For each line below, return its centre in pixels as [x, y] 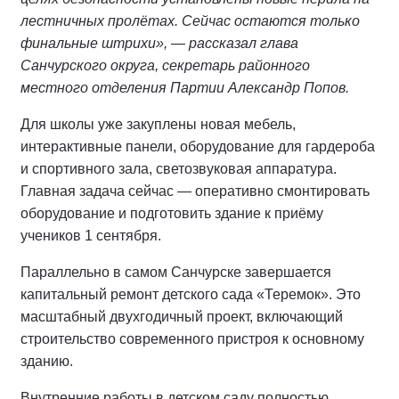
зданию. [49, 362]
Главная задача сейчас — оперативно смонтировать [195, 191]
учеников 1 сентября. [91, 236]
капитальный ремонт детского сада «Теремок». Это [191, 295]
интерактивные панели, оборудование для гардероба [198, 147]
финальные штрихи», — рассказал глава [159, 44]
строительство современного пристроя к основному [192, 339]
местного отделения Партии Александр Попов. [185, 88]
